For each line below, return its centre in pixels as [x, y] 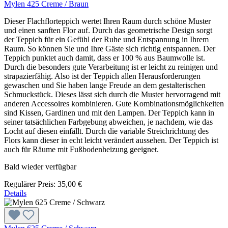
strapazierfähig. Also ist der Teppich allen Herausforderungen [102, 76]
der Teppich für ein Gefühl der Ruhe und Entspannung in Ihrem [106, 39]
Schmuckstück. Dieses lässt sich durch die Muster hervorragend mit [112, 94]
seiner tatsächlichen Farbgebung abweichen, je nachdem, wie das [108, 122]
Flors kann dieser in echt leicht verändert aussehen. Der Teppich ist [111, 140]
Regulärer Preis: [31, 184]
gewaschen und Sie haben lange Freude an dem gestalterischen [105, 85]
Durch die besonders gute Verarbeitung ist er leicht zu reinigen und [111, 67]
